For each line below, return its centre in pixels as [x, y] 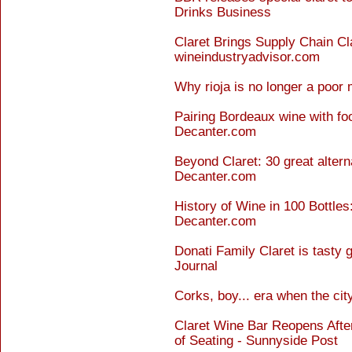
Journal [196, 266]
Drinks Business [223, 12]
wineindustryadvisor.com [247, 57]
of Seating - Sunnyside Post [256, 341]
